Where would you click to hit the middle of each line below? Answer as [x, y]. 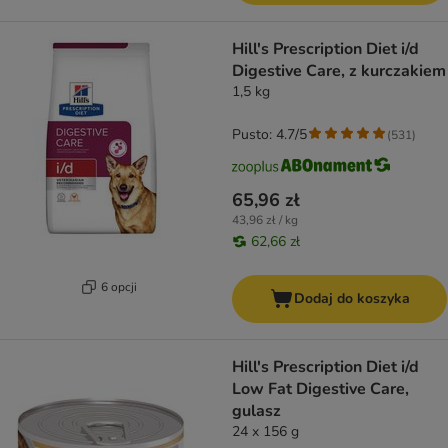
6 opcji [118, 286]
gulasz [256, 411]
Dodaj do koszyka [351, 299]
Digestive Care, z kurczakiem [339, 71]
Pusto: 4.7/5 [269, 135]
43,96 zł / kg [265, 220]
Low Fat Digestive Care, [320, 389]
